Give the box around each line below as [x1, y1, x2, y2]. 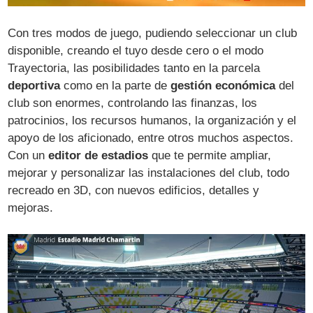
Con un [8, 148, 49, 162]
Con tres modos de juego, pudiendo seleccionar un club [8, 26, 298, 40]
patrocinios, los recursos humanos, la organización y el [8, 113, 297, 127]
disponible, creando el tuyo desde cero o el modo [8, 43, 264, 57]
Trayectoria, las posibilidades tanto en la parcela [8, 61, 261, 75]
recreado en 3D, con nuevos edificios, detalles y [8, 183, 260, 197]
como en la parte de [60, 78, 171, 92]
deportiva [8, 78, 61, 92]
